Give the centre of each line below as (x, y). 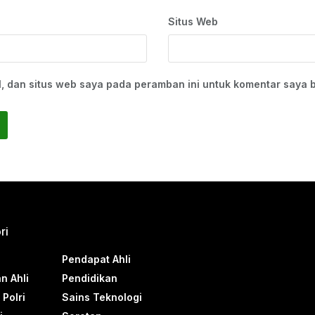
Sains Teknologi (102, 297)
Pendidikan (89, 278)
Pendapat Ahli (96, 259)
